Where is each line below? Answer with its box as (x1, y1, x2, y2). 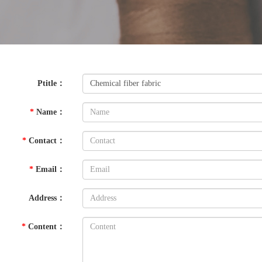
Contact (28, 136, 57, 145)
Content (27, 222, 57, 231)
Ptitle (37, 79, 57, 88)
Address (28, 194, 57, 202)
